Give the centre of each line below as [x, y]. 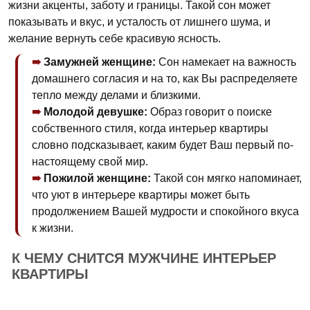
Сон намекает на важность [226, 62]
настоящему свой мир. [90, 162]
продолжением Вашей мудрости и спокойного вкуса [165, 211]
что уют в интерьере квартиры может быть [141, 195]
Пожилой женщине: [97, 178]
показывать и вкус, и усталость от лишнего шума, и [139, 22]
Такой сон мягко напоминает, [226, 178]
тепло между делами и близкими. [116, 95]
